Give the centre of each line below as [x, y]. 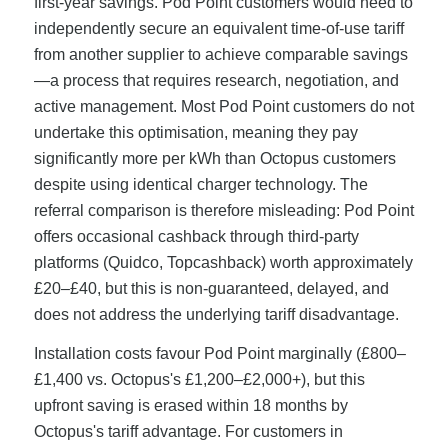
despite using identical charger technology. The [200, 184]
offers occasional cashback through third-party [196, 236]
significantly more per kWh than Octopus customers [214, 158]
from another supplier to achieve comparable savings [220, 54]
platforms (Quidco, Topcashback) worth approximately [223, 262]
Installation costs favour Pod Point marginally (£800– [219, 354]
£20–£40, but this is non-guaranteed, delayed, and [211, 288]
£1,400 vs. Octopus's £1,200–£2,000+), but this [199, 380]
